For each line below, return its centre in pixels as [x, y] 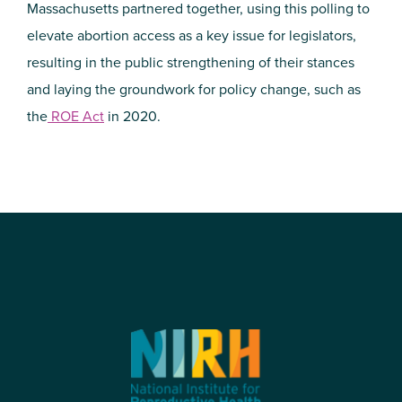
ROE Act [78, 116]
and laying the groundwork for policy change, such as [194, 89]
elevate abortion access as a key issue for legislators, [192, 35]
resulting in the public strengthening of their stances [191, 62]
